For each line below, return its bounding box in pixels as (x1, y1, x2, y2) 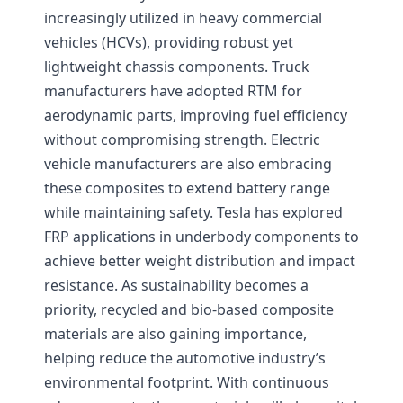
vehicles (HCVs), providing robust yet (44, 32, 293, 52)
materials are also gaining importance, (44, 324, 307, 344)
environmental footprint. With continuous (44, 372, 329, 392)
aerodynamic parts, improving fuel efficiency (44, 105, 347, 125)
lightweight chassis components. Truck (44, 57, 309, 76)
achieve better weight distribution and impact (44, 251, 355, 271)
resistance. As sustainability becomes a (44, 275, 309, 295)
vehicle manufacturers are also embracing (44, 154, 332, 174)
